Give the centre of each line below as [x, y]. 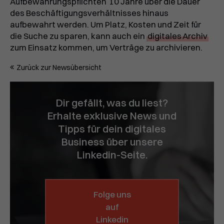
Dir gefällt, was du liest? [112, 103]
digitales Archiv [177, 36]
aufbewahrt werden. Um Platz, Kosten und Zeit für [105, 25]
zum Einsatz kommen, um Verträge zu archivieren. [106, 48]
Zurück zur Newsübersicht [59, 68]
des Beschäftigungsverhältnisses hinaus [89, 13]
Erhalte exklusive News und [112, 116]
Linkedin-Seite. [112, 155]
